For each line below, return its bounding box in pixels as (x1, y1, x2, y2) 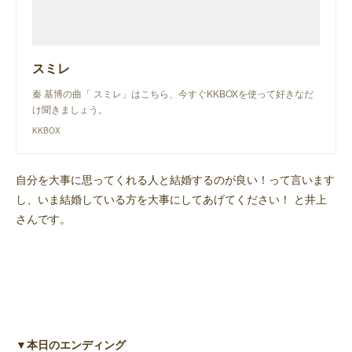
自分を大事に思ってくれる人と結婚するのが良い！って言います (16, 171, 335, 187)
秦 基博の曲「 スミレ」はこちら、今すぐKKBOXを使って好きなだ (32, 86, 313, 100)
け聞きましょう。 (32, 102, 108, 115)
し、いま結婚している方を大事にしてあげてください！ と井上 (16, 191, 327, 207)
